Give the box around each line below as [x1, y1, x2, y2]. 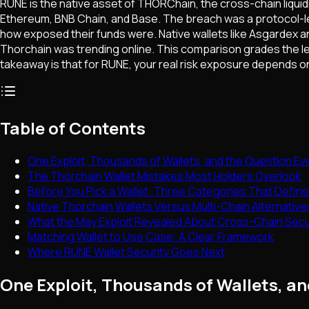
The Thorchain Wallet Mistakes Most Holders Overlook [28, 168, 301, 184]
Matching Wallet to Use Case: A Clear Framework [28, 229, 274, 245]
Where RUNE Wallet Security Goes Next [28, 244, 225, 260]
